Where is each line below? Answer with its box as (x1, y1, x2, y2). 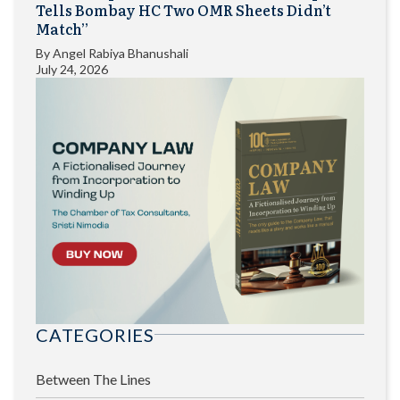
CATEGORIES (36, 323, 154, 346)
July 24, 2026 (36, 61, 108, 77)
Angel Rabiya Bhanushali (53, 45, 188, 61)
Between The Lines (36, 370, 151, 387)
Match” (36, 17, 88, 39)
